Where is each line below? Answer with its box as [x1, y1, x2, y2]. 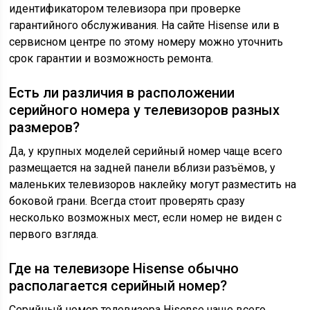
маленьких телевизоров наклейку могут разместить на [9, 178, 297, 191]
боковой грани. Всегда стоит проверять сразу [9, 194, 246, 208]
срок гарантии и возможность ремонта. [9, 52, 214, 65]
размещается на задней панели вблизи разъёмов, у [9, 161, 276, 174]
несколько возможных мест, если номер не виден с [9, 211, 282, 224]
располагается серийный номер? [9, 277, 228, 294]
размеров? [9, 119, 80, 136]
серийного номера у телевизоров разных [9, 102, 280, 118]
